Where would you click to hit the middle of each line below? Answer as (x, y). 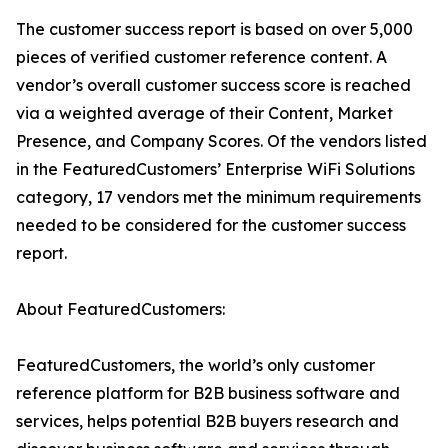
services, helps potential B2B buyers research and (207, 421)
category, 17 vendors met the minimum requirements (218, 197)
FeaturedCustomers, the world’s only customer (195, 365)
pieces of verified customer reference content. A (201, 57)
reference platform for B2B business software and (208, 393)
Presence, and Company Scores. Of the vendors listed (221, 141)
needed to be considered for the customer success (211, 225)
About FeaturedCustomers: (120, 309)
